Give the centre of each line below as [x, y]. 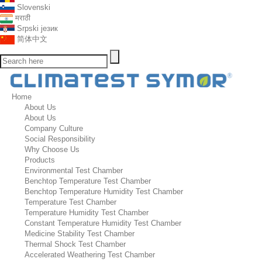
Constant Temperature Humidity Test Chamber [103, 223]
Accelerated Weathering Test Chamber [90, 255]
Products [40, 160]
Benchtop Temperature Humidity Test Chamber [104, 192]
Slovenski [34, 7]
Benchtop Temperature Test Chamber [88, 181]
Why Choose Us [52, 149]
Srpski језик [37, 28]
